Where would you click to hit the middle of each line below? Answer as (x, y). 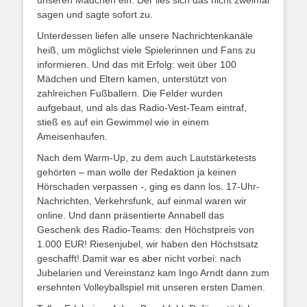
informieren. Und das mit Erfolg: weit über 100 (137, 64)
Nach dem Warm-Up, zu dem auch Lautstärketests (147, 158)
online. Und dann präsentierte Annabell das (131, 215)
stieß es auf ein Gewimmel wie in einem (123, 122)
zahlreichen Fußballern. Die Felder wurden (130, 93)
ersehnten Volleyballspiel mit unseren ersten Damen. (151, 287)
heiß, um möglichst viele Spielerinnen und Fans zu (146, 50)
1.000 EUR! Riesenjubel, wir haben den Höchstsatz (148, 244)
